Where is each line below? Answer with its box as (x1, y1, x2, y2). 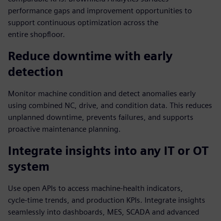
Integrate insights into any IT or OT (8, 144, 209, 158)
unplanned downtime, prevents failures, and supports (8, 112, 193, 122)
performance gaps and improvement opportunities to (8, 6, 192, 15)
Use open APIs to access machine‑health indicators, (8, 184, 183, 193)
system (8, 159, 49, 174)
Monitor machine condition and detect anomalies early (8, 89, 196, 98)
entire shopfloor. (8, 30, 65, 39)
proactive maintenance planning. (8, 124, 121, 134)
